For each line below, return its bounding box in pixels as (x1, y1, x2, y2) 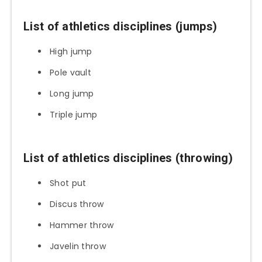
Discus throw (50, 198, 104, 211)
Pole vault (50, 67, 91, 79)
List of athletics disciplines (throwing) (23, 150, 233, 165)
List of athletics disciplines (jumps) (23, 19, 218, 33)
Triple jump (50, 109, 98, 121)
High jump (50, 46, 92, 58)
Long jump (50, 88, 94, 100)
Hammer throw (50, 219, 114, 232)
